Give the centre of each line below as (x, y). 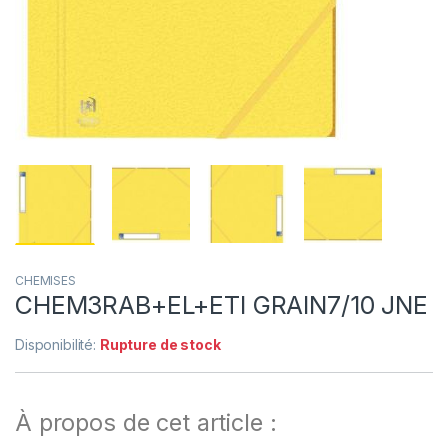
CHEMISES (45, 281)
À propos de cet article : (146, 423)
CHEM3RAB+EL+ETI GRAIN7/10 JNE (221, 305)
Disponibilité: (57, 345)
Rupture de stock (160, 345)
